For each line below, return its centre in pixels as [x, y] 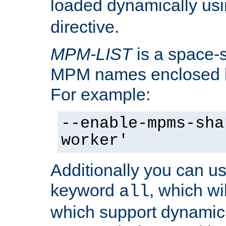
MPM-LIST [91, 54]
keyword [85, 190]
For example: [100, 94]
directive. [85, 26]
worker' [95, 140]
